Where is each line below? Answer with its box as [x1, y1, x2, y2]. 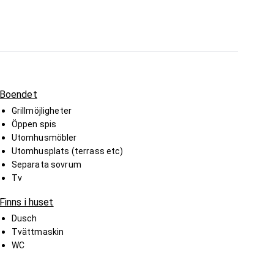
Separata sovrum [11, 159, 81, 169]
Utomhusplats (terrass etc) [11, 146, 124, 156]
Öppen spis [11, 119, 57, 129]
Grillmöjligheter [11, 105, 72, 116]
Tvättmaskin [11, 226, 64, 237]
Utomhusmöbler [11, 132, 77, 143]
